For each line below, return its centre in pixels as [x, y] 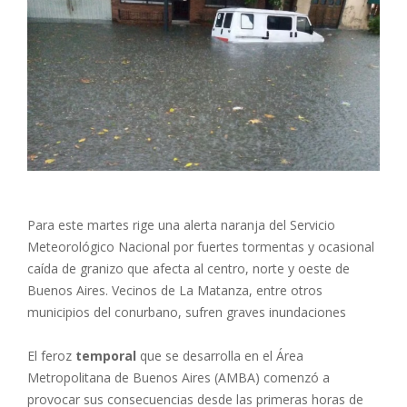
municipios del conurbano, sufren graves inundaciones [187, 312]
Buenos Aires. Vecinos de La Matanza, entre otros [175, 290]
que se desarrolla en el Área [222, 355]
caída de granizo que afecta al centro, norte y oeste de [189, 268]
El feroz [51, 355]
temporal [108, 355]
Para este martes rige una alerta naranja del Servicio [181, 224]
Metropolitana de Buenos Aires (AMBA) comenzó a [179, 377]
